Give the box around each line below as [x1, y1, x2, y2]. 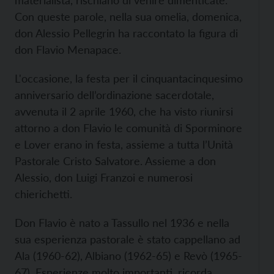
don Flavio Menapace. [15, 43, 121, 56]
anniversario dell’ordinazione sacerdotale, [15, 88, 214, 102]
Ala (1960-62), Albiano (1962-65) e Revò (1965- [15, 249, 242, 262]
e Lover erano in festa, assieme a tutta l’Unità [15, 138, 233, 151]
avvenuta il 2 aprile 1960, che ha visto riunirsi [15, 105, 233, 118]
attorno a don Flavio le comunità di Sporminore [15, 121, 242, 135]
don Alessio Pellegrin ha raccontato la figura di [15, 26, 238, 40]
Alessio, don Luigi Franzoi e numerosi [15, 171, 193, 184]
